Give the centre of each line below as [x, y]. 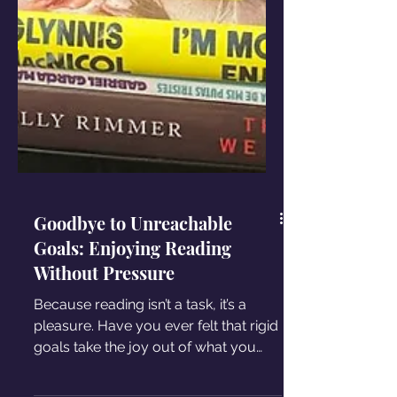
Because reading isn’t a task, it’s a [140, 375]
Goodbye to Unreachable [133, 294]
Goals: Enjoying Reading [132, 319]
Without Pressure [104, 343]
